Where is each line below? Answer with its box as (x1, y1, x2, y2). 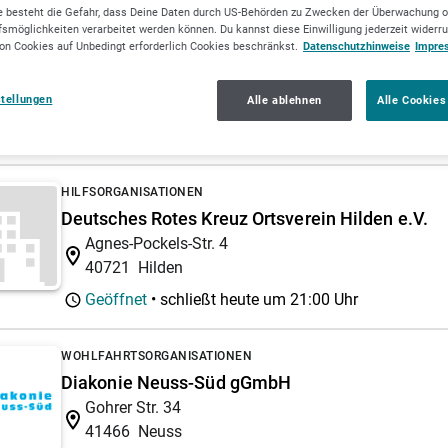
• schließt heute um (147, 289, 290, 309)
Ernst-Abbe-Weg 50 (85, 91, 218, 111)
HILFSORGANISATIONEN (61, 184, 204, 199)
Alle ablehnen (247, 93, 322, 107)
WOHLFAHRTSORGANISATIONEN (61, 348, 252, 363)
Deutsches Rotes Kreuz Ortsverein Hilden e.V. (61, 207, 428, 229)
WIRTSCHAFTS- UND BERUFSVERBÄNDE (61, 42, 299, 57)
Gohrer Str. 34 (85, 397, 181, 417)
